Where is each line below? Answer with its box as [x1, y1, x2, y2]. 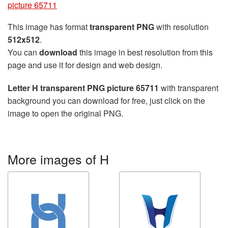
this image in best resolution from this [77, 46, 213, 58]
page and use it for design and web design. [8, 59, 162, 71]
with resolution [154, 21, 209, 33]
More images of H [8, 150, 109, 168]
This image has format [8, 21, 90, 33]
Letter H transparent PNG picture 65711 [8, 82, 159, 94]
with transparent [159, 82, 218, 94]
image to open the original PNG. [8, 107, 123, 119]
